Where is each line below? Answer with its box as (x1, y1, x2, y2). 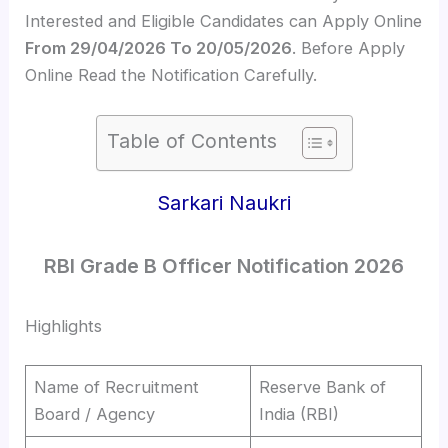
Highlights (25, 316, 103, 337)
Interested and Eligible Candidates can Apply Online (25, 10, 423, 31)
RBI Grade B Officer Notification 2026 (44, 254, 404, 279)
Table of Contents (106, 128, 277, 153)
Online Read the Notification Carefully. (25, 64, 318, 85)
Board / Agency (34, 403, 156, 424)
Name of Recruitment (34, 376, 200, 397)
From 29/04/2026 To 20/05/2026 (25, 37, 293, 58)
